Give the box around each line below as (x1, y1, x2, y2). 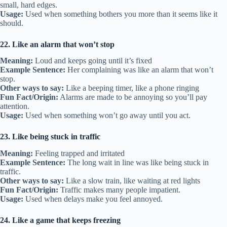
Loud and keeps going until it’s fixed (33, 56, 152, 65)
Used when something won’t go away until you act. (23, 111, 191, 120)
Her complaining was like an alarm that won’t (65, 65, 213, 74)
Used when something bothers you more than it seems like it (23, 9, 217, 18)
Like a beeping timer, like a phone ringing (64, 84, 199, 93)
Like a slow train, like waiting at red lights (64, 176, 200, 185)
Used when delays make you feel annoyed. (23, 195, 163, 204)
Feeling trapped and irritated (33, 149, 125, 158)
